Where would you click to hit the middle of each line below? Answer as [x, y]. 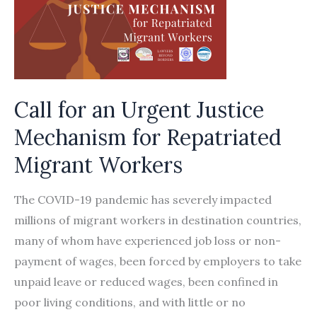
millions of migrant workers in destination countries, [158, 220]
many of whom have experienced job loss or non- [148, 241]
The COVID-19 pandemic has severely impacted [143, 200]
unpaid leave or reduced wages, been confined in [146, 282]
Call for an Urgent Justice [139, 110]
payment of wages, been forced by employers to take [158, 261]
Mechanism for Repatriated [148, 137]
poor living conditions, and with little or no [130, 302]
